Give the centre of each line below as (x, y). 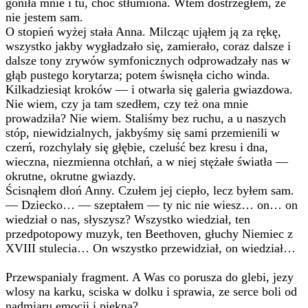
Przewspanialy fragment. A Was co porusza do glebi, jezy (150, 277)
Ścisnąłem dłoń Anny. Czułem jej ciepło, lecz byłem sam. (150, 190)
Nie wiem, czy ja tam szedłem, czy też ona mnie (127, 104)
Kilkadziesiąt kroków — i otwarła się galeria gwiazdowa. (149, 89)
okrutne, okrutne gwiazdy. (71, 176)
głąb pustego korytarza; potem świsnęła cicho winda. (138, 75)
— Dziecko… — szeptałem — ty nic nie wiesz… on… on (152, 205)
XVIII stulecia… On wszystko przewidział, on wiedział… (151, 248)
